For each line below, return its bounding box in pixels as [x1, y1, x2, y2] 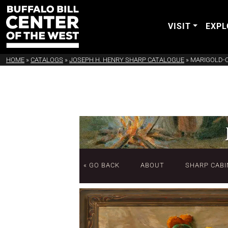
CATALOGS [31, 56, 63, 64]
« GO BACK [83, 161, 120, 169]
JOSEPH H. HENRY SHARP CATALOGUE [69, 56, 184, 64]
